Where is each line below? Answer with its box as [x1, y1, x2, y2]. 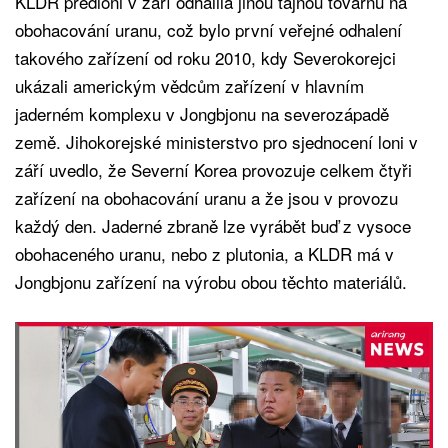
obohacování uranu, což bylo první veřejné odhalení [15, 16, 402, 42]
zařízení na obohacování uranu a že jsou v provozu [15, 184, 398, 210]
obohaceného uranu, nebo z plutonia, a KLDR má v [15, 240, 394, 266]
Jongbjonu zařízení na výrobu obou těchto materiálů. [15, 268, 407, 294]
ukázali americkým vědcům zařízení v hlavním [15, 72, 364, 98]
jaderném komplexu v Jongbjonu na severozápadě [15, 100, 389, 126]
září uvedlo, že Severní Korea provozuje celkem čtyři [15, 156, 412, 182]
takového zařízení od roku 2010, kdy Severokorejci [15, 44, 396, 70]
